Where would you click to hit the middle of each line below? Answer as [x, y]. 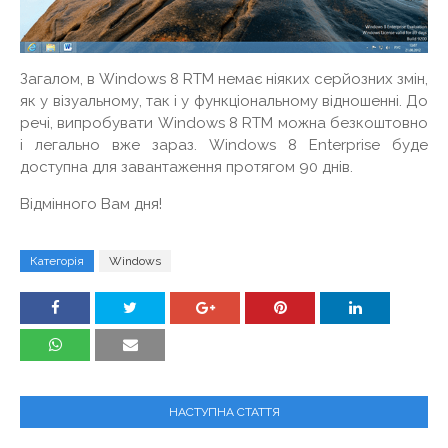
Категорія [57, 261]
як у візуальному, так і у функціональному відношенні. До [224, 101]
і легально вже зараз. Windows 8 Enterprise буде [224, 145]
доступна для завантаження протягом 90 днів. [186, 167]
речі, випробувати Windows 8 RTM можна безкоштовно [224, 123]
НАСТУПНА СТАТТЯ [224, 412]
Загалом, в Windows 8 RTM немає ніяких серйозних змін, [224, 79]
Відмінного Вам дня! [91, 204]
